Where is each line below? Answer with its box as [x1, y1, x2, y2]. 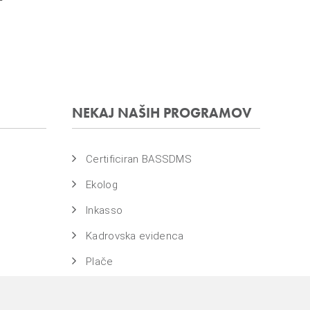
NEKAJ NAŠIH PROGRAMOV [83, 104, 253, 122]
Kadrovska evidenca [86, 230, 184, 242]
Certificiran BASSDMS [86, 153, 192, 165]
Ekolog [86, 179, 118, 191]
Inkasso [86, 204, 123, 217]
